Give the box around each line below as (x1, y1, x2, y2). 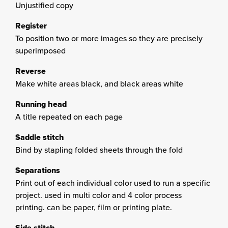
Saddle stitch (15, 131, 64, 143)
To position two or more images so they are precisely (15, 33, 203, 44)
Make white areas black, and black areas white (15, 78, 183, 89)
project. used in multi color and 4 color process (15, 189, 182, 201)
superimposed (15, 45, 66, 56)
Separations (15, 164, 60, 176)
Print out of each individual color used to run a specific (15, 177, 210, 188)
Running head (15, 98, 67, 110)
